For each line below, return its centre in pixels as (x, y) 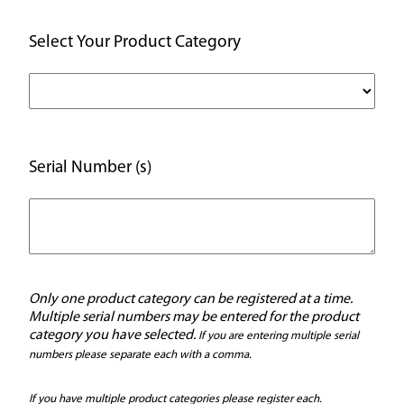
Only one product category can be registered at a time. (192, 299)
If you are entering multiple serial (279, 335)
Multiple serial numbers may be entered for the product (194, 317)
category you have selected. (114, 335)
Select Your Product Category (135, 42)
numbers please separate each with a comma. (142, 354)
